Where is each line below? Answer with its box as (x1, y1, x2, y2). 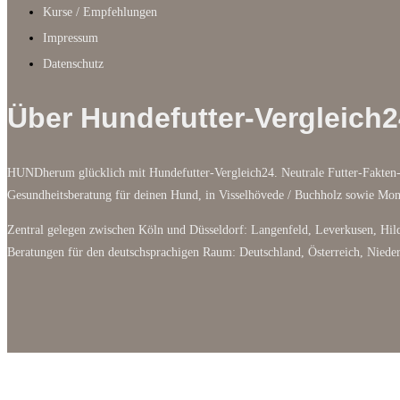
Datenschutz (43, 56, 104, 71)
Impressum (43, 30, 98, 45)
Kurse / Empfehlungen (43, 4, 157, 19)
